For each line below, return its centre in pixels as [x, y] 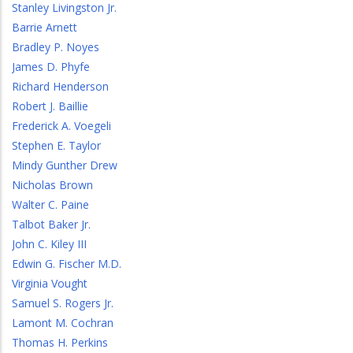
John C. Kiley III [49, 244]
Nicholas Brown [52, 185]
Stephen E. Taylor [56, 145]
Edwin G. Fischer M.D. [67, 264]
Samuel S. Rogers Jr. [63, 303]
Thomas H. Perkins [60, 342]
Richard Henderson [60, 86]
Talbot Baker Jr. [51, 224]
